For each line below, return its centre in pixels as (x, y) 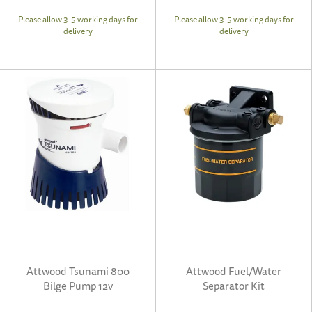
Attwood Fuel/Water (234, 271)
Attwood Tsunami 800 (78, 271)
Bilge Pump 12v (78, 286)
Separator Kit (234, 286)
